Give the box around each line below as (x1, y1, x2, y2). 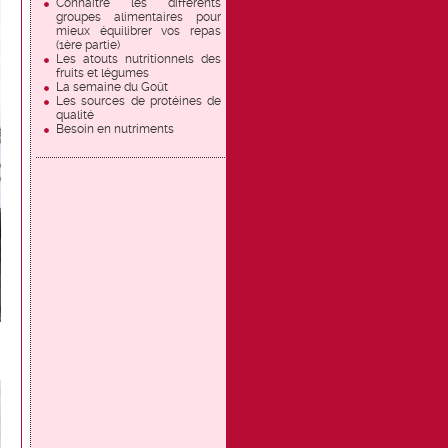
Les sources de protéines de (56, 94, 221, 108)
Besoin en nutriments (56, 122, 174, 136)
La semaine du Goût (56, 80, 168, 94)
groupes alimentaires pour (56, 10, 221, 24)
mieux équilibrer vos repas (56, 24, 221, 38)
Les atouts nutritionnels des (56, 52, 221, 66)
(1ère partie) (56, 38, 120, 52)
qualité (56, 108, 94, 122)
